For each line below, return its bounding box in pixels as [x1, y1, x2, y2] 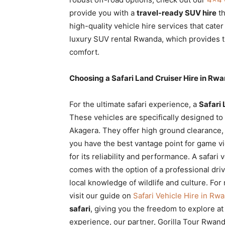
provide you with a [69, 8, 137, 18]
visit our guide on [69, 191, 133, 200]
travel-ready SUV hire [137, 8, 216, 18]
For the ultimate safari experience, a [69, 99, 199, 109]
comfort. [69, 47, 99, 57]
